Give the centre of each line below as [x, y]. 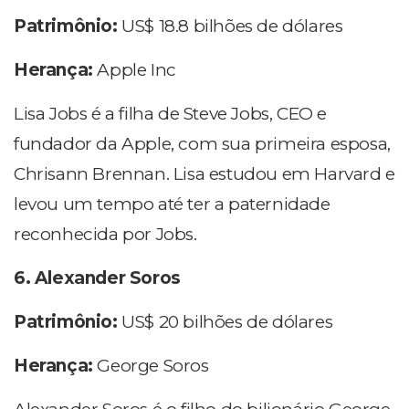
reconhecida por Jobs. [105, 235]
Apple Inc [136, 70]
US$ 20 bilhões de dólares [227, 322]
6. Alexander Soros [97, 278]
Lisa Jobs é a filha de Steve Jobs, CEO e [171, 114]
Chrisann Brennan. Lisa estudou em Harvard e [204, 174]
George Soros [153, 366]
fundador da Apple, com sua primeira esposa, [202, 144]
